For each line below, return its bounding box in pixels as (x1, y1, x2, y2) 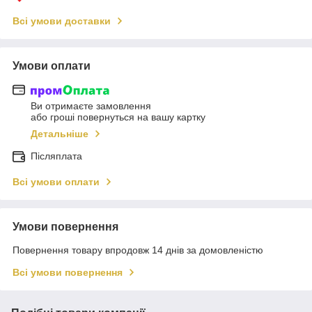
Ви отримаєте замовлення (31, 100, 151, 112)
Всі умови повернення (13, 267, 123, 279)
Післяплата (31, 150, 82, 162)
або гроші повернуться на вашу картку (31, 111, 205, 123)
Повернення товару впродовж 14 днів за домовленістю (13, 244, 263, 256)
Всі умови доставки (13, 15, 111, 26)
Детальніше (31, 128, 88, 140)
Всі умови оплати (13, 176, 100, 188)
